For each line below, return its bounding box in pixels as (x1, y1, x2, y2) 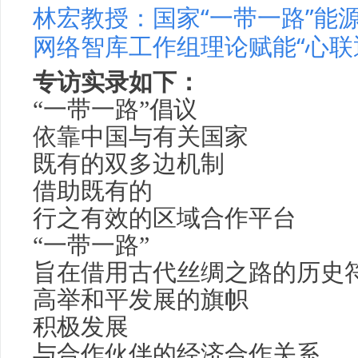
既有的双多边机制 (33, 151, 225, 177)
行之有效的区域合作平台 (33, 205, 296, 231)
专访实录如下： (33, 65, 201, 97)
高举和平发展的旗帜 (33, 287, 249, 312)
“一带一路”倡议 (33, 97, 197, 122)
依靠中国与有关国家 (33, 124, 249, 149)
